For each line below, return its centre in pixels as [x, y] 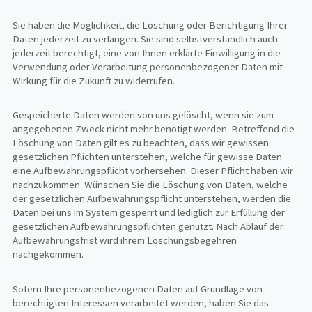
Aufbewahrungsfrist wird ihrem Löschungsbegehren [125, 241]
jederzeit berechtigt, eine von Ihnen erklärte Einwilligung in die [147, 53]
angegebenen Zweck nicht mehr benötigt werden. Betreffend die [154, 129]
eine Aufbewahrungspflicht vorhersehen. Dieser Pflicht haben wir [153, 171]
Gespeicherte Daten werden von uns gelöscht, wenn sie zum [143, 115]
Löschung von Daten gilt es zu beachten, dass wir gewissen [141, 143]
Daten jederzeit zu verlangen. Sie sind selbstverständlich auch [146, 39]
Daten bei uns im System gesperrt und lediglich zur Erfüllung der [149, 213]
